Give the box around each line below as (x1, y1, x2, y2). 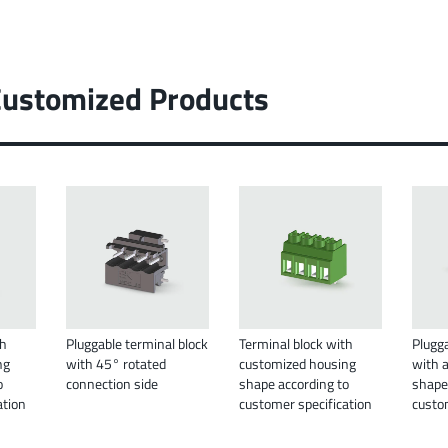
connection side (66, 373, 158, 395)
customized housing (239, 353, 356, 375)
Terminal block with (239, 333, 353, 355)
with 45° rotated (66, 353, 166, 375)
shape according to (239, 373, 349, 395)
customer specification (239, 393, 372, 415)
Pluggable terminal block (66, 333, 208, 355)
